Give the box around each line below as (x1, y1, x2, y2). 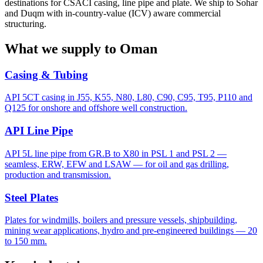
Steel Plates (5, 191, 58, 204)
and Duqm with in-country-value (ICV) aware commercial (5, 8, 221, 18)
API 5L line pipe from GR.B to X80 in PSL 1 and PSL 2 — (5, 148, 227, 159)
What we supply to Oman (5, 41, 157, 56)
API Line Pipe (5, 124, 73, 137)
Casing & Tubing (5, 68, 88, 81)
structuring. (5, 18, 46, 29)
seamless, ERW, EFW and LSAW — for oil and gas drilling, (5, 159, 229, 169)
